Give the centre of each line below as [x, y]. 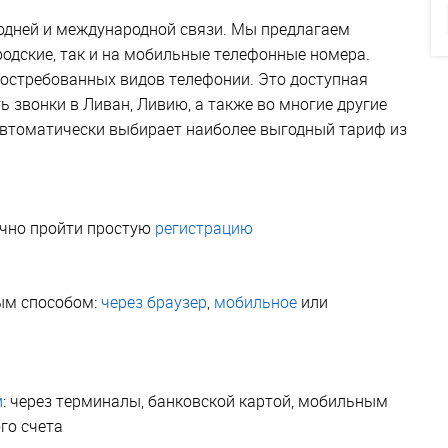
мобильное [255, 301]
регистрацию [204, 227]
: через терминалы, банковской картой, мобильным [195, 400]
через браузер [154, 301]
